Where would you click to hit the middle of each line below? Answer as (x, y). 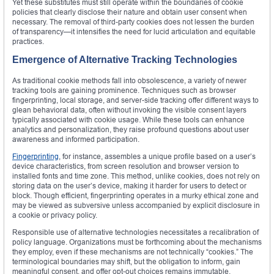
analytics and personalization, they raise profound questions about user (131, 130)
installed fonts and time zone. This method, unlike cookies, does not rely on (136, 176)
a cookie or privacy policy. (55, 215)
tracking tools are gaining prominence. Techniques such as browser (124, 91)
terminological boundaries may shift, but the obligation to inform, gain (126, 262)
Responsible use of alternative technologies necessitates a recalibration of (135, 232)
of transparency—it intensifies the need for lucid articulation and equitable (134, 32)
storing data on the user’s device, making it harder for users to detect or (129, 186)
